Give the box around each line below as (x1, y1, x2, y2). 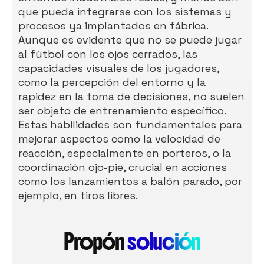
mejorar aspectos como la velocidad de (18, 132, 221, 146)
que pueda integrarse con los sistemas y (18, 5, 232, 19)
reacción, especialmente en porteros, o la (18, 146, 232, 160)
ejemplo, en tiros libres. (18, 189, 138, 203)
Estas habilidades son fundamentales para (18, 118, 243, 132)
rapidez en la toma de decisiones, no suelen (18, 90, 245, 104)
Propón (63, 227, 128, 256)
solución (127, 227, 201, 256)
